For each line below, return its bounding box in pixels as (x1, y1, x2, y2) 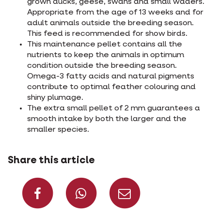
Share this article (8, 155, 95, 165)
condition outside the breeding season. (27, 62, 177, 70)
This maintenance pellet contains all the (27, 41, 182, 48)
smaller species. (27, 126, 89, 134)
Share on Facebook (57, 175, 192, 189)
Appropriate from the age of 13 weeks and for (27, 9, 203, 16)
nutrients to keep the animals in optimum (27, 51, 184, 59)
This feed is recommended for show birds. (27, 30, 187, 38)
